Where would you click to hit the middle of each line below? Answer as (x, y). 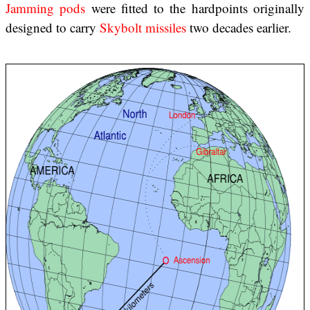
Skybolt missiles (143, 28)
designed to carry (53, 28)
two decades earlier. (239, 28)
